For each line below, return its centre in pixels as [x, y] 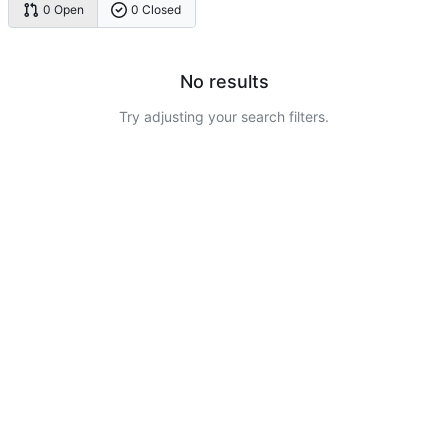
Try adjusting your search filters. [224, 116]
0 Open [63, 10]
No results [224, 81]
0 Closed [156, 10]
